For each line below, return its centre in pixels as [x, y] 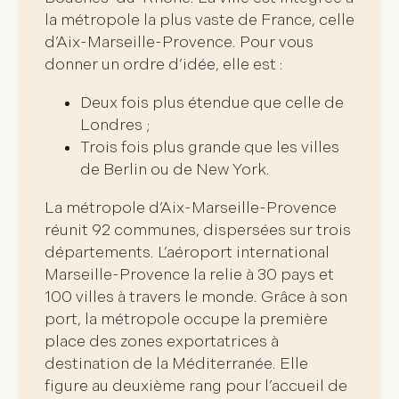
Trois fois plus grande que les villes [210, 147]
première [293, 319]
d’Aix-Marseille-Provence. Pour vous [179, 42]
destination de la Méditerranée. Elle [176, 363]
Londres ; [115, 125]
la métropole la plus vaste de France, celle [199, 20]
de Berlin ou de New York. [175, 169]
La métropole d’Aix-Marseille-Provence [191, 208]
